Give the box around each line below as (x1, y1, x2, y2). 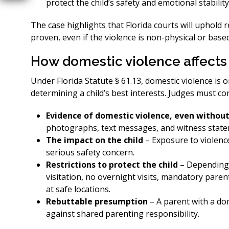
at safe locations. (46, 184, 110, 195)
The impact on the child (46, 134, 145, 146)
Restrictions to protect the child (46, 159, 180, 170)
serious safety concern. (46, 147, 134, 158)
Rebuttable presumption (46, 196, 150, 207)
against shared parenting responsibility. (46, 208, 199, 219)
